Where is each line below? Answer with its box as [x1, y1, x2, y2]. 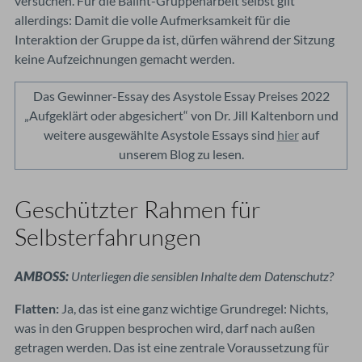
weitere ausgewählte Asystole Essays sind [43, 126, 277, 142]
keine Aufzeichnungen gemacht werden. [15, 50, 234, 66]
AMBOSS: [15, 267, 71, 284]
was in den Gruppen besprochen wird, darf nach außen [15, 319, 315, 335]
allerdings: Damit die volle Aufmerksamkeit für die [15, 11, 290, 27]
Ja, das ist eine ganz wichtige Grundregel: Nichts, [59, 300, 328, 316]
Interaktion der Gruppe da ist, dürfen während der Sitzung [15, 31, 335, 47]
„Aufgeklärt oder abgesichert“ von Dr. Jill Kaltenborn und [23, 107, 339, 123]
